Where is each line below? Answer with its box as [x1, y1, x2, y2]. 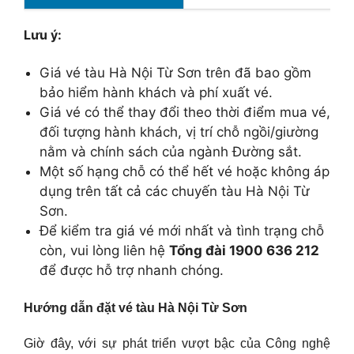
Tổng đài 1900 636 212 [169, 243, 319, 259]
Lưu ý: [24, 27, 62, 43]
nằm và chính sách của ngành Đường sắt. [40, 144, 302, 160]
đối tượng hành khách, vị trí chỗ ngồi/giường [40, 124, 318, 141]
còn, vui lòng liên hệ [40, 243, 169, 259]
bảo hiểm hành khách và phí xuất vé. [40, 85, 273, 101]
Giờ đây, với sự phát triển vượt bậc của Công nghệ [24, 337, 330, 351]
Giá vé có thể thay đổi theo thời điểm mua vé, [40, 104, 330, 121]
